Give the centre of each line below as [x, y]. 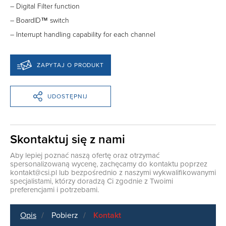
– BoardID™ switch [40, 21]
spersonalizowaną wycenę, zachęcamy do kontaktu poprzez [109, 164]
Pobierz [65, 216]
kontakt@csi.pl [34, 173]
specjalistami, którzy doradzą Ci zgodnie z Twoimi [92, 181]
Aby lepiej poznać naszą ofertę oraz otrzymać [85, 156]
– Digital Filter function [45, 7]
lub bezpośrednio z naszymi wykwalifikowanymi [136, 173]
